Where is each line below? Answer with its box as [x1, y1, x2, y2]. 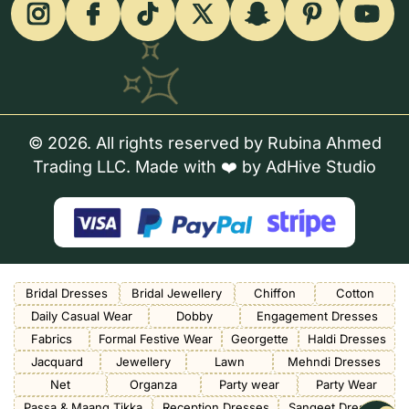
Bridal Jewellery [131, 285, 223, 300]
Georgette [231, 330, 289, 346]
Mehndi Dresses [287, 353, 381, 369]
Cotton [335, 285, 374, 300]
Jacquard [30, 353, 83, 369]
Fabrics [30, 330, 72, 346]
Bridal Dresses [26, 285, 109, 300]
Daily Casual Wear [30, 308, 132, 323]
